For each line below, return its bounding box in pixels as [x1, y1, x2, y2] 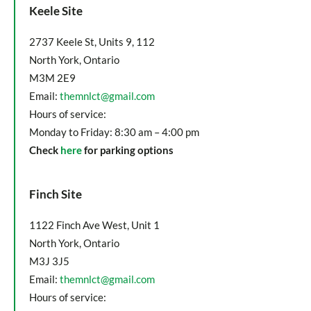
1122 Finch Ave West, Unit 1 [29, 219, 160, 231]
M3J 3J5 [29, 255, 72, 267]
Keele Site [29, 3, 83, 18]
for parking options [82, 144, 174, 156]
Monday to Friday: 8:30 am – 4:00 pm [29, 126, 199, 138]
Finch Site [29, 187, 82, 201]
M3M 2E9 [29, 72, 76, 84]
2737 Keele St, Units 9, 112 [29, 35, 155, 48]
